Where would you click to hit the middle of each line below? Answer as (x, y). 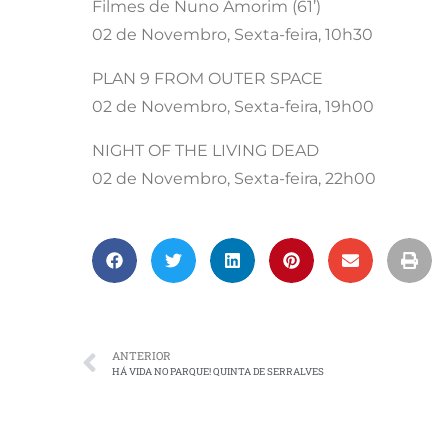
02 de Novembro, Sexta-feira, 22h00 (234, 179)
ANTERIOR (141, 356)
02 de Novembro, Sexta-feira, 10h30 (232, 35)
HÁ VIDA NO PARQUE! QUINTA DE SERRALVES (218, 372)
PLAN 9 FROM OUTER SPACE (207, 79)
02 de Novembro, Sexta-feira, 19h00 (233, 107)
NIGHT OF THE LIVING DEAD (205, 151)
